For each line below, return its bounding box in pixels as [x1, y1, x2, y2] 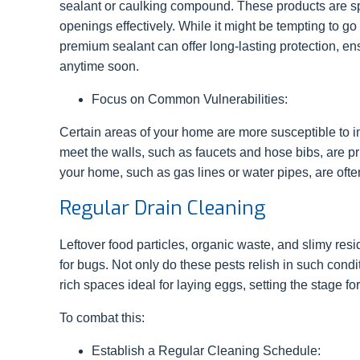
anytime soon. [59, 59, 139, 74]
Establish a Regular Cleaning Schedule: [92, 344, 324, 358]
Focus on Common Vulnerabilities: [92, 92, 291, 107]
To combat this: [59, 311, 145, 325]
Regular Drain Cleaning [59, 195, 270, 222]
